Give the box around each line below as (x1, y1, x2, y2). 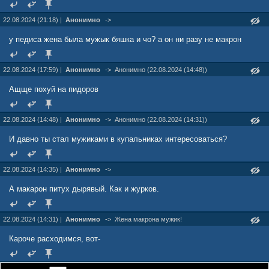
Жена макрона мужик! (115, 216, 182, 223)
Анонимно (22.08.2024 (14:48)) (115, 66, 207, 73)
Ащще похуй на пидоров (9, 85, 98, 94)
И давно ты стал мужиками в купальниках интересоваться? (9, 134, 227, 144)
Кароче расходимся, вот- (9, 234, 100, 243)
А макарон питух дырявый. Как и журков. (9, 184, 159, 193)
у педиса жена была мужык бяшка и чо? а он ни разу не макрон (9, 35, 241, 44)
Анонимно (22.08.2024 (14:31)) (115, 116, 207, 123)
